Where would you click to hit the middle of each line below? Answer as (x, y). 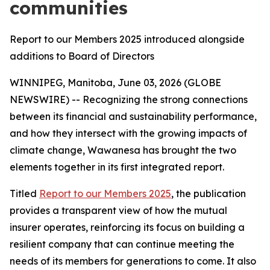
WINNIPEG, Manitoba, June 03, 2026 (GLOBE (115, 83)
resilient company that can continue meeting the (122, 244)
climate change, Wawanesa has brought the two (123, 150)
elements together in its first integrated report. (117, 167)
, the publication (209, 193)
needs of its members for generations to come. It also (133, 261)
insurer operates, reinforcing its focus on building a (127, 227)
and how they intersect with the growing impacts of (128, 133)
